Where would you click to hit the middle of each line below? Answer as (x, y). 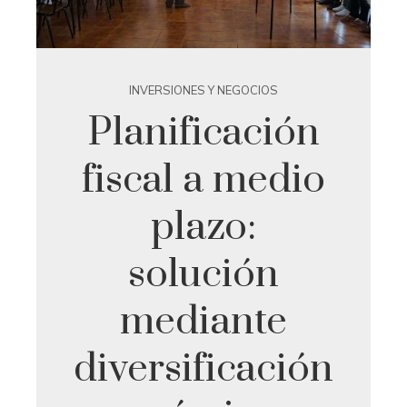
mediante (203, 322)
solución (203, 275)
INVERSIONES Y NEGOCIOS (203, 90)
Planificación (203, 133)
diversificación (203, 369)
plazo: (203, 228)
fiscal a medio (203, 180)
